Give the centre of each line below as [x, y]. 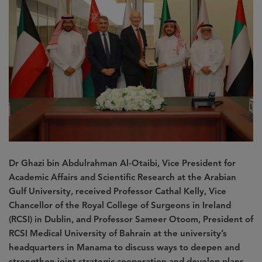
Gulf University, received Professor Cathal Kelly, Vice [118, 191]
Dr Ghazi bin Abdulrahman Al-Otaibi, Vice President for [122, 163]
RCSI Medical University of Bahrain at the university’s [118, 233]
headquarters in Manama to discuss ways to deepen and [124, 247]
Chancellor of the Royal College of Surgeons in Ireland [120, 205]
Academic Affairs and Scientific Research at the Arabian [123, 177]
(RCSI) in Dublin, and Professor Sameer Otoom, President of [131, 219]
